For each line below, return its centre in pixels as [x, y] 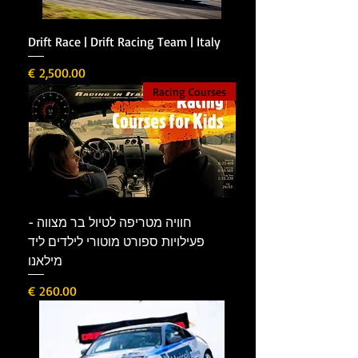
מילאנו [45, 260]
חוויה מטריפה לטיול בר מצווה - [110, 222]
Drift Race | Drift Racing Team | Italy [124, 42]
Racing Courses [189, 92]
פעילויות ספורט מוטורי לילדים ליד [116, 241]
